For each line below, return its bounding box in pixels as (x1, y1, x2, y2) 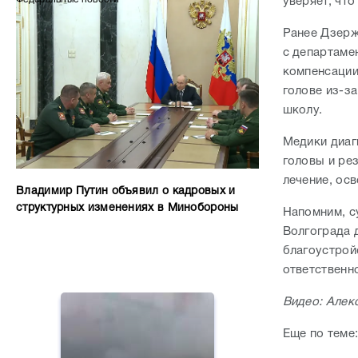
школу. (282, 104, 326, 116)
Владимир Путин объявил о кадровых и (16, 186, 236, 197)
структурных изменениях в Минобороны (16, 203, 239, 213)
